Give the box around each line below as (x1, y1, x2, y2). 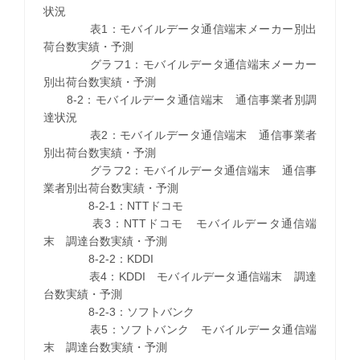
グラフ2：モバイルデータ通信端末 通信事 (43, 163, 317, 177)
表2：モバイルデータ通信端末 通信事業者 (43, 128, 317, 141)
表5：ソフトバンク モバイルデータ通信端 (43, 322, 317, 336)
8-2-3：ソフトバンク (43, 305, 194, 318)
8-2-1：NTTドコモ (43, 198, 183, 212)
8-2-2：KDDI (43, 252, 153, 265)
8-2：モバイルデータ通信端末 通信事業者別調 (43, 92, 317, 106)
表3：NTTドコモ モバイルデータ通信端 (43, 216, 317, 230)
